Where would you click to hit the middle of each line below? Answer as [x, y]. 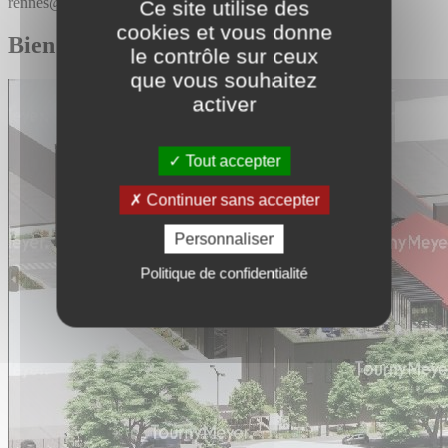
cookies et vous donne [224, 31]
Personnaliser [224, 238]
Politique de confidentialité [224, 272]
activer [224, 103]
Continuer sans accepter [230, 199]
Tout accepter [230, 160]
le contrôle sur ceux [224, 55]
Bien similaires [84, 44]
